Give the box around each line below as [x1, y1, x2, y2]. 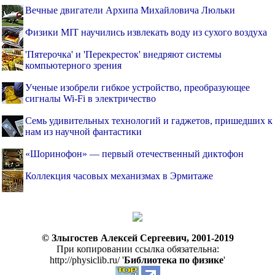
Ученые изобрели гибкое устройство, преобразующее [25, 82, 250, 93]
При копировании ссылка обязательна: [56, 244, 219, 255]
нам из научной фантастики [25, 126, 142, 137]
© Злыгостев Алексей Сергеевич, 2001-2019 [41, 233, 234, 244]
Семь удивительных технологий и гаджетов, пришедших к [25, 115, 273, 126]
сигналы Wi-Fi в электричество [25, 93, 156, 104]
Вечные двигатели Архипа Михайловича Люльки [25, 5, 235, 16]
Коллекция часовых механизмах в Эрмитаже [25, 171, 213, 182]
